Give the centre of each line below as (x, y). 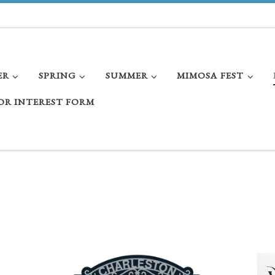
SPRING (57, 75)
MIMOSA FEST (211, 75)
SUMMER (126, 75)
